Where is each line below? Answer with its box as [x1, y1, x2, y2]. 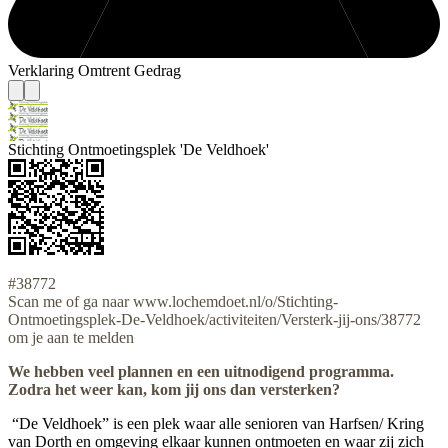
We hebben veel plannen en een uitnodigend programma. [8, 363, 394, 381]
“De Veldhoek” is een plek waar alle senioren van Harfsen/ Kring [8, 415, 424, 433]
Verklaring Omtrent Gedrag [8, 62, 181, 80]
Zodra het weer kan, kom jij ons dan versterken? [8, 381, 340, 399]
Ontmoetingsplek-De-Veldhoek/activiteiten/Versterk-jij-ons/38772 [8, 311, 421, 329]
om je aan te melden [8, 329, 134, 347]
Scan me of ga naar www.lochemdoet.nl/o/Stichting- [8, 293, 338, 311]
